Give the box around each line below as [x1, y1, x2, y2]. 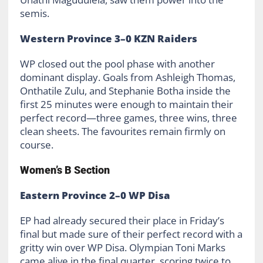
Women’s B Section [19, 164, 110, 177]
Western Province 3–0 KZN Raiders [19, 32, 197, 46]
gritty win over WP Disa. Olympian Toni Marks [19, 241, 225, 255]
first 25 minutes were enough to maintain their [19, 97, 233, 112]
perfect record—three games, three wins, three [19, 111, 237, 125]
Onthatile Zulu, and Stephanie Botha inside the [19, 84, 231, 98]
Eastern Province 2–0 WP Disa [19, 188, 170, 203]
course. [19, 138, 53, 152]
